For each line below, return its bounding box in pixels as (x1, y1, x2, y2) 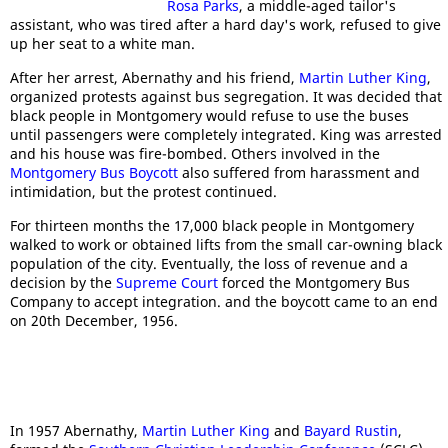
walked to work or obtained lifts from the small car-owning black (10, 235, 442, 254)
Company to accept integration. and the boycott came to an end (10, 292, 438, 311)
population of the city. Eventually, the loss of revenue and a (10, 254, 408, 273)
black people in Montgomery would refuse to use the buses (10, 106, 409, 125)
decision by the (10, 273, 116, 292)
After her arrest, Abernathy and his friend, (10, 68, 299, 87)
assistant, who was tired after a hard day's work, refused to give (10, 15, 441, 34)
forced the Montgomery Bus (218, 273, 410, 292)
